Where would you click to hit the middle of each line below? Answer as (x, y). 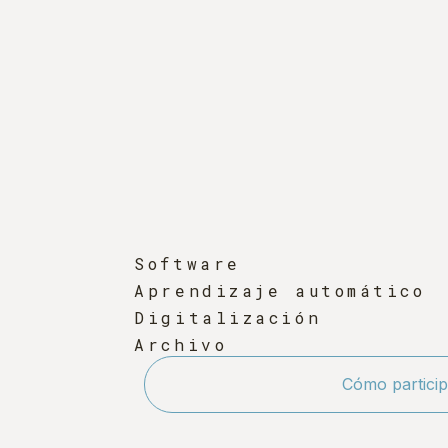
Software (187, 263)
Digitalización (228, 317)
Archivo (181, 344)
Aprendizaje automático (280, 290)
